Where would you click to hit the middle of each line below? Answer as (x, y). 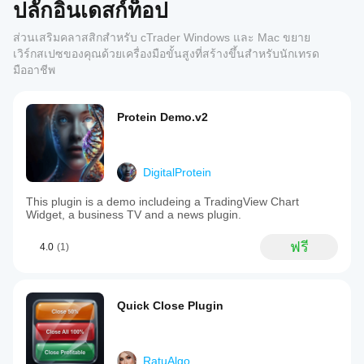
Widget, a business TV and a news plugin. (134, 214)
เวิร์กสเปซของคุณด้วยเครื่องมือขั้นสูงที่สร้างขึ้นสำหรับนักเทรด (166, 54)
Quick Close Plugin (170, 305)
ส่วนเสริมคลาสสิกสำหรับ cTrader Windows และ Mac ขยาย (162, 37)
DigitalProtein (177, 172)
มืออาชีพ (34, 70)
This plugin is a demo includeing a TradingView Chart (162, 201)
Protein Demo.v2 (162, 117)
